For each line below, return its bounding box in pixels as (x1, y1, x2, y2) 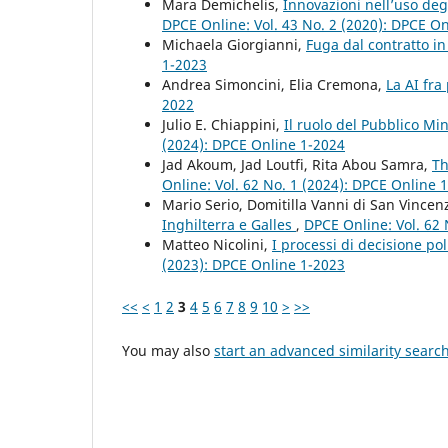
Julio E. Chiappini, (162, 115, 284, 135)
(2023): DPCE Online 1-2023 (162, 255, 345, 275)
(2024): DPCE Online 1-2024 (162, 135, 345, 155)
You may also (122, 341, 214, 361)
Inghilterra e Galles (162, 215, 296, 235)
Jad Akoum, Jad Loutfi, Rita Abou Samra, (162, 155, 432, 175)
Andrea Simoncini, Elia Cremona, (162, 75, 386, 95)
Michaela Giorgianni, (162, 35, 306, 55)
